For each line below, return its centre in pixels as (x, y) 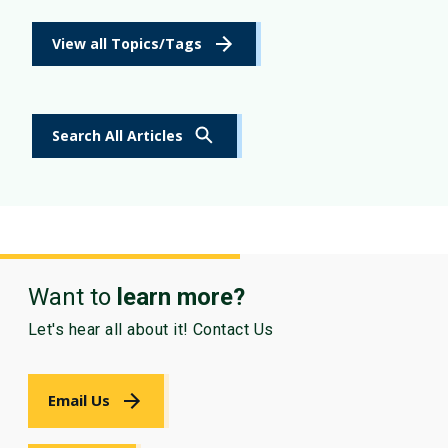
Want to (72, 296)
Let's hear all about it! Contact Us (151, 329)
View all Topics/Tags (127, 44)
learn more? (181, 296)
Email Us (79, 400)
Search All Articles (117, 136)
